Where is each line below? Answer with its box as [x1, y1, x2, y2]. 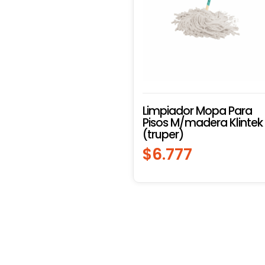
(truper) [142, 127, 184, 143]
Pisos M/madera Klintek [142, 115, 263, 131]
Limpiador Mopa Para [142, 103, 252, 119]
